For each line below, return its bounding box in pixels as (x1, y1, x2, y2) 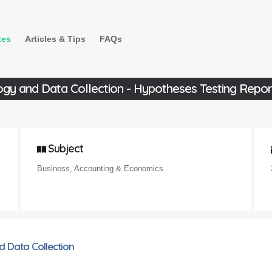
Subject (45, 141, 83, 156)
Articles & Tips (25, 34, 86, 44)
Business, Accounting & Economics (36, 163, 163, 173)
